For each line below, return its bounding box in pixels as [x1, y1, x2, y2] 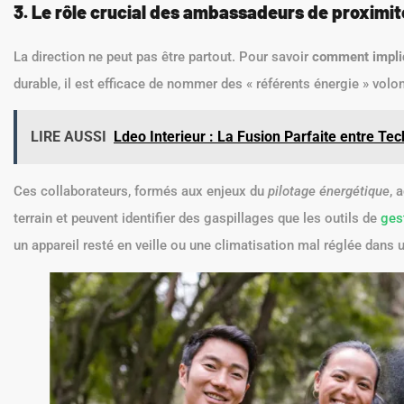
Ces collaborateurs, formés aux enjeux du [14, 183, 268, 200]
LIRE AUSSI [31, 128, 106, 146]
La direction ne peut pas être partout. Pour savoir [14, 48, 312, 65]
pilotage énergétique [268, 183, 390, 200]
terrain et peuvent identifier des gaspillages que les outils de [14, 210, 381, 227]
